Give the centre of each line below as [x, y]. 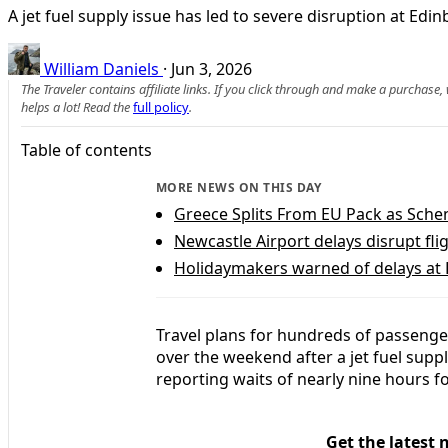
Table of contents [86, 149]
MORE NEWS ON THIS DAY [239, 187]
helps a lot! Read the [77, 106]
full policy [161, 106]
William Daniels [101, 68]
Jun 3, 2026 [211, 68]
